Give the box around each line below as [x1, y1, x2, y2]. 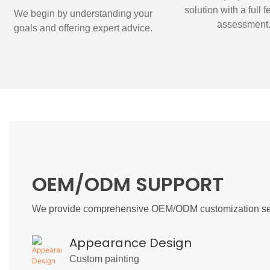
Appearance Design [69, 234, 192, 251]
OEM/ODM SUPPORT [31, 171, 224, 198]
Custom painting [69, 253, 140, 264]
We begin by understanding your [13, 8, 152, 19]
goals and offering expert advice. [13, 22, 152, 33]
